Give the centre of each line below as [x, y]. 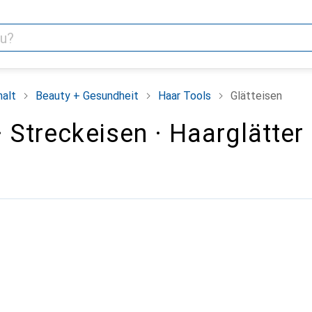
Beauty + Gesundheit [87, 96]
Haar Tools [185, 96]
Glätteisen [256, 96]
